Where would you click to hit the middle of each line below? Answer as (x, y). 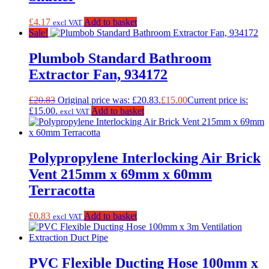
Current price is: (218, 100)
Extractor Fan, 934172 (98, 75)
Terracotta (62, 190)
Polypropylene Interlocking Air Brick (145, 158)
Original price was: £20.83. (109, 100)
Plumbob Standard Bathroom (120, 59)
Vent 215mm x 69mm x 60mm (120, 174)
